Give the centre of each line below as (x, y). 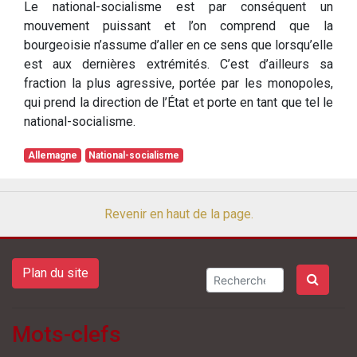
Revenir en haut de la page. (178, 214)
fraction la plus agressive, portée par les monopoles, (178, 84)
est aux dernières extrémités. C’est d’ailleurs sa (178, 65)
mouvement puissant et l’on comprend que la (178, 26)
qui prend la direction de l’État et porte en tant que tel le (178, 103)
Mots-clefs (67, 335)
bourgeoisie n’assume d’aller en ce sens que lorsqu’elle (178, 45)
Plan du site (55, 273)
